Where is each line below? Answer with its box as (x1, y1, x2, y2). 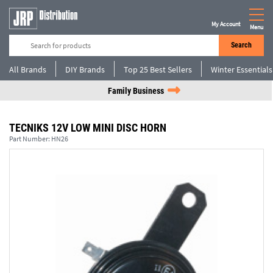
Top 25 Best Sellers (124, 64, 192, 75)
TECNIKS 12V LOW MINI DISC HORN (9, 121, 166, 134)
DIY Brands (65, 64, 105, 75)
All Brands (9, 64, 46, 75)
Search (231, 41, 252, 49)
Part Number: (9, 134, 51, 143)
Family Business (107, 85, 164, 96)
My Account (211, 19, 240, 28)
